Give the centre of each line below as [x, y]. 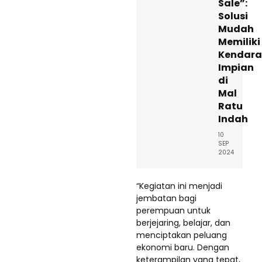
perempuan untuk [173, 211]
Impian [236, 68]
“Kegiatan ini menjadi [179, 186]
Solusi [233, 16]
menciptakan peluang [182, 235]
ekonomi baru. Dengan [183, 248]
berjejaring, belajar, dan [183, 223]
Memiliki [239, 42]
